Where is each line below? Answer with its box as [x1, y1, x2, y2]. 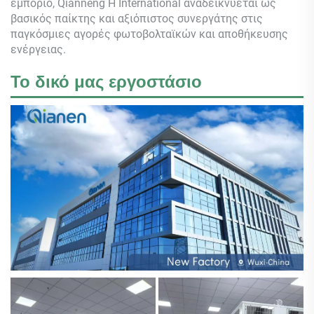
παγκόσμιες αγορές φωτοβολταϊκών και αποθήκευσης [11, 27, 288, 41]
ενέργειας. [11, 42, 66, 56]
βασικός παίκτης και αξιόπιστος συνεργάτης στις [11, 11, 263, 25]
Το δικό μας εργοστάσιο [11, 71, 202, 91]
